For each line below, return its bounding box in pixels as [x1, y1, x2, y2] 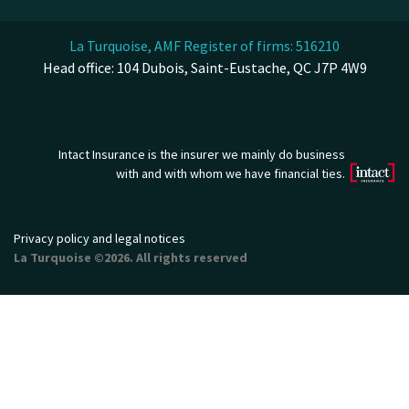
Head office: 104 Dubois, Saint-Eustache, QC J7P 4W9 [42, 58, 367, 77]
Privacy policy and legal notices [14, 230, 185, 247]
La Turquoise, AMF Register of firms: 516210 [69, 36, 340, 55]
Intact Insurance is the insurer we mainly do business [58, 146, 345, 163]
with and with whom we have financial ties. [116, 165, 345, 183]
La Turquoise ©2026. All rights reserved [14, 249, 247, 267]
